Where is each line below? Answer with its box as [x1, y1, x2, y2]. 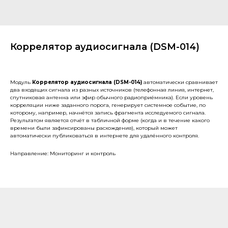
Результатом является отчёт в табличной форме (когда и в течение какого [10, 117, 210, 124]
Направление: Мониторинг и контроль [10, 150, 116, 157]
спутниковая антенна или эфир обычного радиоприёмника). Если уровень [10, 94, 213, 101]
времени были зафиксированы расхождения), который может [10, 125, 178, 131]
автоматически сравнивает [144, 79, 218, 85]
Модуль [10, 79, 32, 85]
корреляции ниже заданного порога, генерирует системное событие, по [10, 102, 206, 108]
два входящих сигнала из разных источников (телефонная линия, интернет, [10, 87, 214, 93]
